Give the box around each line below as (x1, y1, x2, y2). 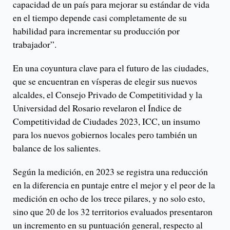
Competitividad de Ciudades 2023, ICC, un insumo (13, 115, 200, 128)
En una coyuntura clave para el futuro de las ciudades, (13, 62, 208, 74)
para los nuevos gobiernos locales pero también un (13, 128, 197, 141)
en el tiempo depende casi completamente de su (13, 11, 187, 24)
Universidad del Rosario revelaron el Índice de (13, 102, 182, 114)
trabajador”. (13, 38, 56, 51)
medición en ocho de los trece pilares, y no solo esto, (13, 192, 205, 205)
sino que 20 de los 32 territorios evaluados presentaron (13, 205, 213, 218)
